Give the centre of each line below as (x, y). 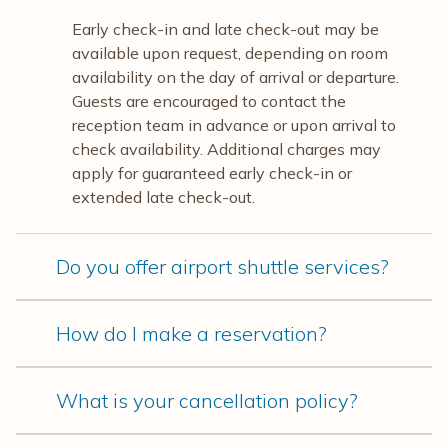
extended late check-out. (163, 196)
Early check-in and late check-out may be (225, 28)
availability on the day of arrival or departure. (235, 76)
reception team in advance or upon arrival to (234, 124)
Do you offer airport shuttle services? (222, 266)
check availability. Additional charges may (226, 148)
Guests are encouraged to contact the (209, 100)
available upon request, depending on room (230, 52)
